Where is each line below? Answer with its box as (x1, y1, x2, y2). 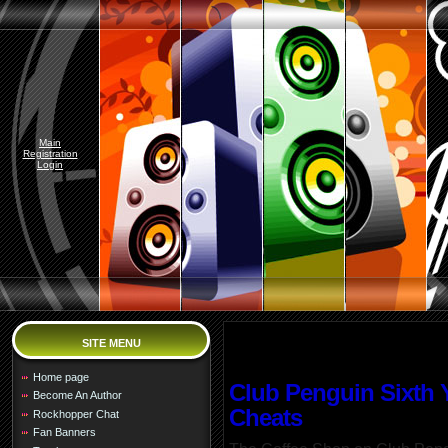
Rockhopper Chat (33, 407, 119, 420)
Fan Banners (33, 426, 96, 439)
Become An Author (33, 389, 122, 402)
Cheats (229, 404, 302, 432)
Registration (22, 148, 78, 159)
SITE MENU (82, 337, 141, 349)
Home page (33, 371, 89, 383)
